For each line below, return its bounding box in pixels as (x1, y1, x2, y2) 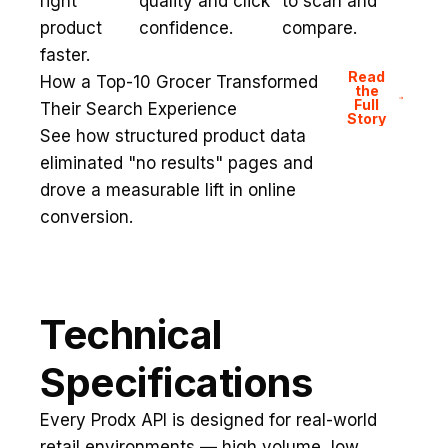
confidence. (139, 18, 234, 38)
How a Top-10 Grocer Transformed (40, 72, 318, 92)
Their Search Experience (40, 99, 237, 119)
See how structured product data (40, 126, 306, 146)
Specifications (40, 358, 312, 407)
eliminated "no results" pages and (40, 153, 313, 173)
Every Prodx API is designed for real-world (40, 410, 377, 430)
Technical (40, 310, 222, 359)
